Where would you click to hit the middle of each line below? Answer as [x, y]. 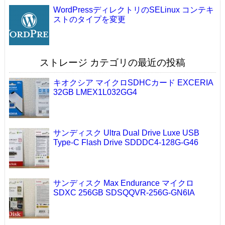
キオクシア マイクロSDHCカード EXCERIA [133, 83]
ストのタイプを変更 [89, 20]
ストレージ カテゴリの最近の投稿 [113, 63]
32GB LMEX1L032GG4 [95, 92]
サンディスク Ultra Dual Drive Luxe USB [126, 133]
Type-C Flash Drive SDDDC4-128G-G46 [126, 143]
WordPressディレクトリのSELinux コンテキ [133, 10]
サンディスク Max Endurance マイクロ [123, 183]
